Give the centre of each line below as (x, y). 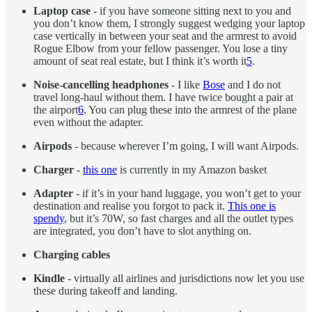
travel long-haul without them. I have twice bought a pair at (163, 97)
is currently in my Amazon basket (192, 169)
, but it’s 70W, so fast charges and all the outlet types (179, 218)
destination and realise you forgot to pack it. (131, 205)
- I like (186, 84)
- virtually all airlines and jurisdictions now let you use (185, 278)
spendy (49, 218)
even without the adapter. (88, 122)
